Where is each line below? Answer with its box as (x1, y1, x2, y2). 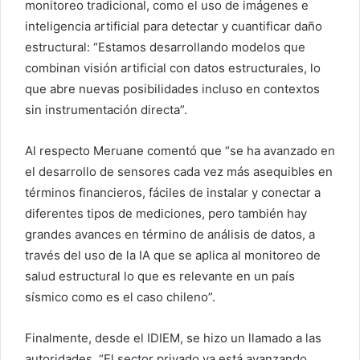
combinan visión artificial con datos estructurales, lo (25, 59, 321, 76)
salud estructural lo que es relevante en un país (25, 268, 295, 284)
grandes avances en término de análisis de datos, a (25, 226, 315, 242)
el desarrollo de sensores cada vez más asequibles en (25, 163, 333, 179)
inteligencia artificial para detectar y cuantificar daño (25, 18, 322, 34)
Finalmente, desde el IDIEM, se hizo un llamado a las (25, 329, 321, 346)
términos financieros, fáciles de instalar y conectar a (25, 184, 321, 200)
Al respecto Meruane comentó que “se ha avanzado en (25, 142, 335, 158)
